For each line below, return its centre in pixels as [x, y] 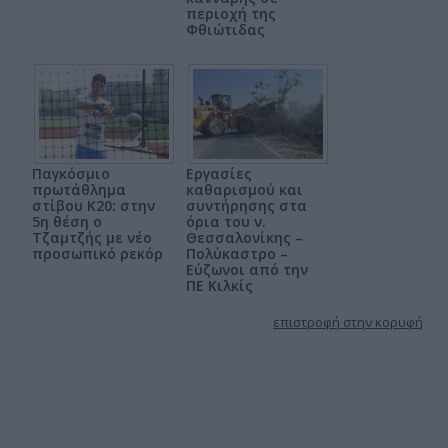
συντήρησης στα [246, 206]
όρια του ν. [226, 222]
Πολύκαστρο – [237, 254]
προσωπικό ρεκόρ [97, 254]
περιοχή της [231, 14]
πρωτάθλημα [79, 190]
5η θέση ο [67, 222]
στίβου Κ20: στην [93, 206]
